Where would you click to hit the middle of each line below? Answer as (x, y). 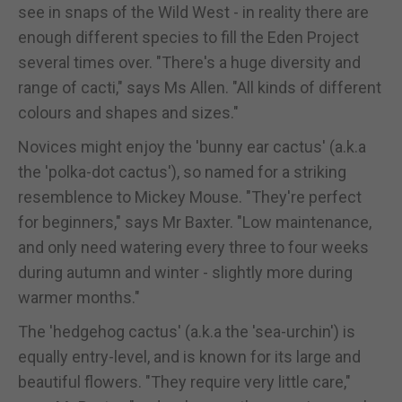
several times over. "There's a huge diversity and (189, 62)
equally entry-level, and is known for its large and (189, 356)
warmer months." (79, 297)
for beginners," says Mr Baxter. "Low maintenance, (195, 222)
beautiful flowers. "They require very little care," (184, 381)
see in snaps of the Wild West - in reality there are (193, 12)
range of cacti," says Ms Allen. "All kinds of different (200, 87)
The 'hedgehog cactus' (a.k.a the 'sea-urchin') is (187, 331)
